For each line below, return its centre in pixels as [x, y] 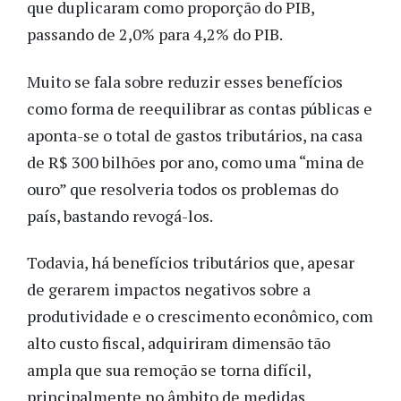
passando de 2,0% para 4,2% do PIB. [155, 34]
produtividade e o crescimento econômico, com [200, 316]
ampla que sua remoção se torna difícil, [169, 370]
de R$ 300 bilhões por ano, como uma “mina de [196, 162]
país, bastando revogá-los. [120, 215]
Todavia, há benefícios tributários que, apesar [191, 263]
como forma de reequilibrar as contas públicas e [200, 108]
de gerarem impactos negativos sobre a [169, 290]
